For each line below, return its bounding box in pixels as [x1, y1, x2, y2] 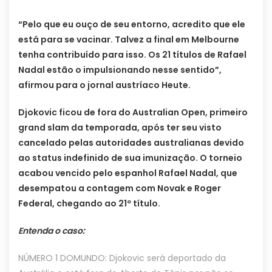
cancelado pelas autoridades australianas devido [18, 136, 244, 149]
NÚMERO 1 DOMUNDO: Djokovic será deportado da [18, 251, 226, 264]
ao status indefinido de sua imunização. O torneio [18, 151, 242, 164]
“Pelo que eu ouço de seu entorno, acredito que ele [18, 18, 245, 30]
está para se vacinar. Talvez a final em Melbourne [18, 33, 239, 46]
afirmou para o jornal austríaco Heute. [18, 78, 191, 91]
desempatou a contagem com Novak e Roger [18, 182, 221, 194]
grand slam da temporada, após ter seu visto [18, 121, 222, 134]
